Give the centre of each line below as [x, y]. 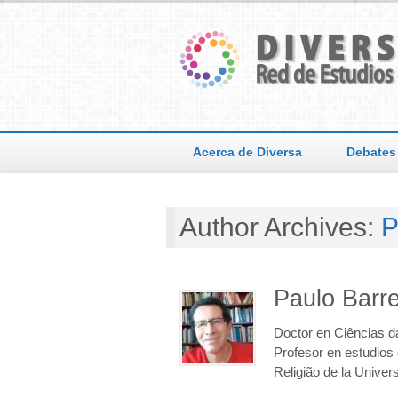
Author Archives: [280, 227]
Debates [371, 152]
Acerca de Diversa [247, 152]
